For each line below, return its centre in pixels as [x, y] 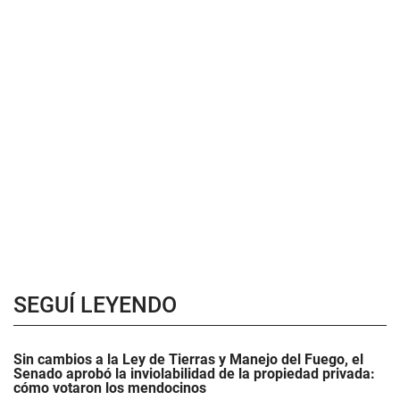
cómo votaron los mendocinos [110, 388]
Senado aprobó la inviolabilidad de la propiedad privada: [194, 374]
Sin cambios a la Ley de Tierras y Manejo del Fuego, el [188, 359]
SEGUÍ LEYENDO [95, 305]
